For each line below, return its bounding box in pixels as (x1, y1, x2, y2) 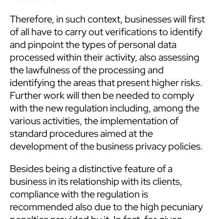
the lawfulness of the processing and (10, 64, 164, 77)
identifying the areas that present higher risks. (10, 76, 202, 89)
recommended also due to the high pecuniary (10, 200, 203, 214)
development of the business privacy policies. (10, 140, 203, 153)
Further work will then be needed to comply (10, 89, 194, 102)
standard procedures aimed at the (10, 127, 153, 140)
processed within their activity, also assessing (10, 51, 199, 64)
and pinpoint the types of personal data (10, 38, 176, 51)
